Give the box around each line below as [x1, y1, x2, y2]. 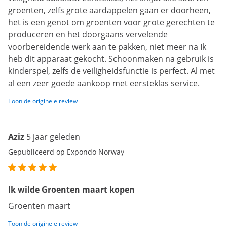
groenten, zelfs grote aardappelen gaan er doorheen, [8, 5, 211, 16]
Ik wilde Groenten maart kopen [8, 184, 135, 196]
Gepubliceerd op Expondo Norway [8, 147, 124, 157]
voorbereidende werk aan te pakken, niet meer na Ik [8, 41, 206, 53]
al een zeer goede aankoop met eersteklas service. [8, 78, 200, 89]
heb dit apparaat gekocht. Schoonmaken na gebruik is [8, 53, 214, 65]
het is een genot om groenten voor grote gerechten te [8, 17, 215, 28]
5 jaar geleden [26, 131, 80, 143]
